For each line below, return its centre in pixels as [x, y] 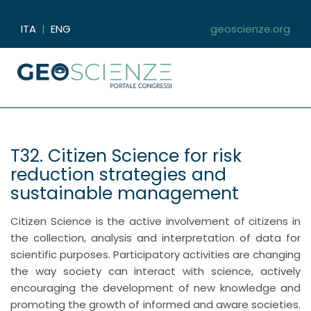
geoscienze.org [250, 29]
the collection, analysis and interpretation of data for [155, 238]
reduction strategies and [118, 175]
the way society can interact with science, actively [155, 271]
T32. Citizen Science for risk [126, 156]
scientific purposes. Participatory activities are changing [155, 254]
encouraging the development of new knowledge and [155, 288]
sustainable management [125, 193]
